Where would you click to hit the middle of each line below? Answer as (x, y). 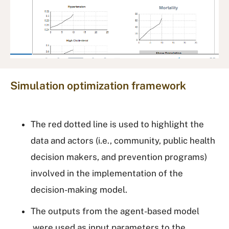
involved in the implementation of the (107, 173)
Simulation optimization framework (98, 85)
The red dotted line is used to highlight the (117, 124)
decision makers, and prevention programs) (119, 157)
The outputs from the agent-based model (115, 211)
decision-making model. (79, 189)
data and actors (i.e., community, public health (123, 140)
